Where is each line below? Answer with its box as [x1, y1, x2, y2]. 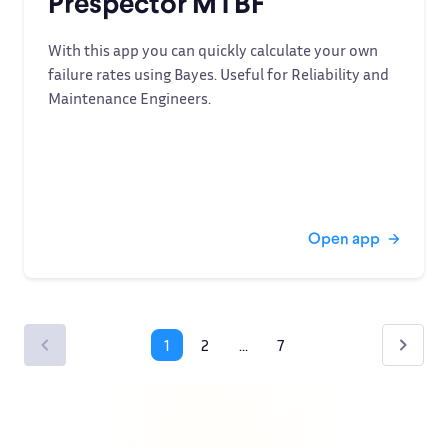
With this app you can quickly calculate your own [48, 40, 378, 60]
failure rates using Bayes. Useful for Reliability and [48, 64, 389, 84]
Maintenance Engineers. [48, 88, 211, 108]
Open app [308, 228, 380, 247]
